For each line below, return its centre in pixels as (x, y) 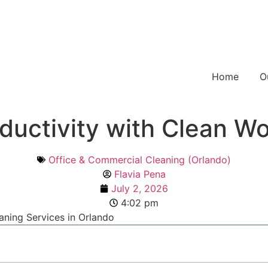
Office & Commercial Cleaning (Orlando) (140, 160)
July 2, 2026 (140, 188)
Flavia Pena (140, 174)
